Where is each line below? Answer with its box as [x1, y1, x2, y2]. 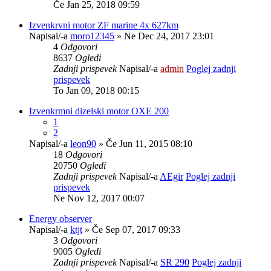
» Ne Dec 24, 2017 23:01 [114, 30, 214, 41]
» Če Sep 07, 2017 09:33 [82, 224, 180, 235]
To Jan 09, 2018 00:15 [53, 85, 139, 96]
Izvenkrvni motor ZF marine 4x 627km [29, 19, 178, 30]
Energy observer [29, 213, 92, 224]
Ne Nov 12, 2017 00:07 [53, 192, 145, 203]
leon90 [70, 138, 96, 149]
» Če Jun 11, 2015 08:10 [96, 138, 192, 149]
